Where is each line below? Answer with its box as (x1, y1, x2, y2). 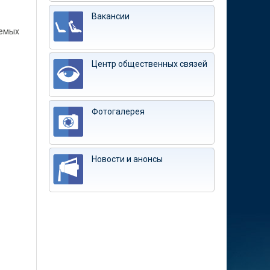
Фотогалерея (92, 107, 145, 116)
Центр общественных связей (92, 59, 207, 69)
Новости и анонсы (92, 154, 163, 164)
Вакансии (92, 11, 130, 21)
